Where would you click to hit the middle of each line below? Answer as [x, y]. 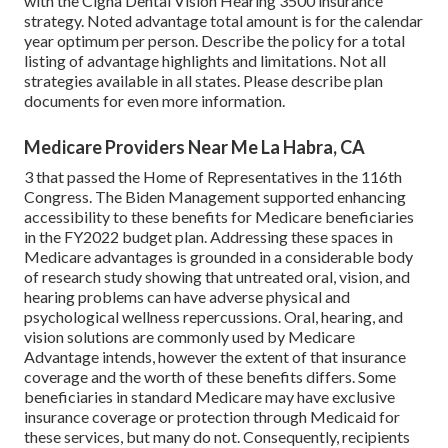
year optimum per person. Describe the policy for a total [214, 41]
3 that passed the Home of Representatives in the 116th [213, 177]
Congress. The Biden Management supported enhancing [215, 197]
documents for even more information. [154, 101]
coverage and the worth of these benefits [165, 377]
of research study [83, 277]
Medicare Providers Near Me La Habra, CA [194, 147]
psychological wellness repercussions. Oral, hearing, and [213, 317]
